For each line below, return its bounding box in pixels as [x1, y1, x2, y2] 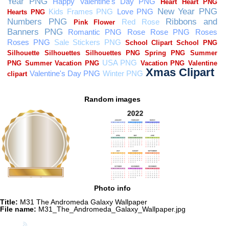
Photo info [94, 184, 131, 193]
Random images [84, 95, 141, 103]
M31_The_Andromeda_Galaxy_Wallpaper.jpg [36, 204, 186, 213]
